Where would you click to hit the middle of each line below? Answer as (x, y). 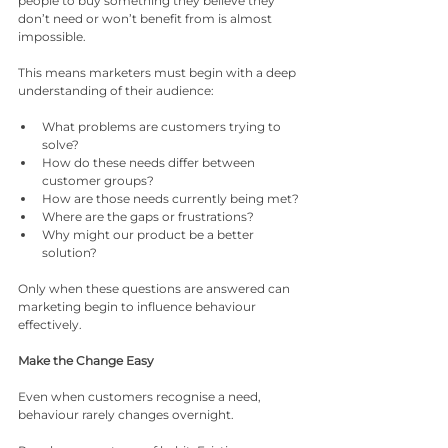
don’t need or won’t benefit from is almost (146, 18)
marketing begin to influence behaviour (138, 306)
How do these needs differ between (150, 162)
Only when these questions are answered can (155, 288)
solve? (60, 144)
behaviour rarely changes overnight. (126, 414)
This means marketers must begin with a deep (158, 72)
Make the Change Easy (86, 360)
